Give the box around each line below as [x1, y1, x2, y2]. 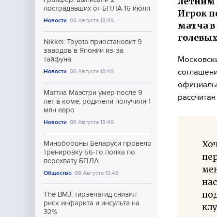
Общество [44, 170, 72, 176]
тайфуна [44, 55, 71, 63]
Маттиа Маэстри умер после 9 [44, 89, 142, 96]
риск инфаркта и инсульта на [44, 199, 139, 207]
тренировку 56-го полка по [44, 148, 135, 156]
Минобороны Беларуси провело [44, 139, 152, 147]
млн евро [44, 106, 75, 114]
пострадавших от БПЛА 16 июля [44, 4, 150, 12]
